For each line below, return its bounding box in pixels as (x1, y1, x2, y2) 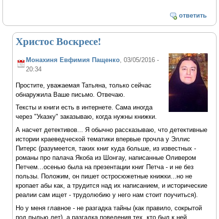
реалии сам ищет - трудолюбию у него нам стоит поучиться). (16, 191, 198, 199)
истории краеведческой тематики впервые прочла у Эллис (16, 135, 191, 143)
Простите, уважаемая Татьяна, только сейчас (16, 81, 152, 89)
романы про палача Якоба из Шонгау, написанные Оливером (16, 154, 197, 162)
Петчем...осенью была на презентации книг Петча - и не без (16, 163, 194, 171)
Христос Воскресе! (16, 34, 102, 49)
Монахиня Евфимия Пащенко (26, 56, 120, 64)
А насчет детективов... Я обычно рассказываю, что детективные (16, 126, 208, 134)
